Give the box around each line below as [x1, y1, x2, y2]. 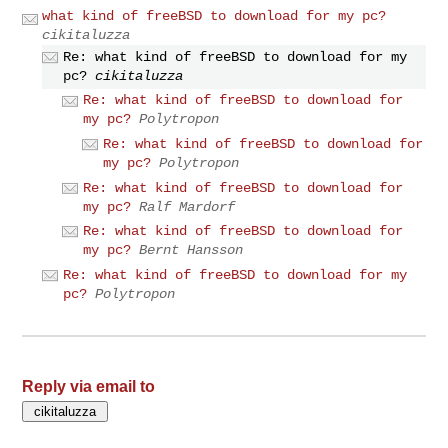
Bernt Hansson [139, 242, 244, 259]
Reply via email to [22, 377, 156, 395]
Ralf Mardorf [139, 198, 236, 215]
